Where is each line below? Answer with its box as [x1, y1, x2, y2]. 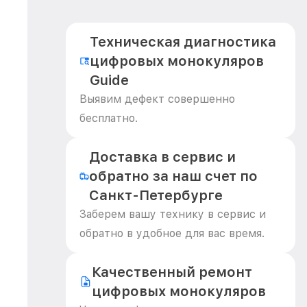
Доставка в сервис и [88, 149, 236, 165]
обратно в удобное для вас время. [79, 227, 265, 240]
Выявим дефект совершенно [79, 93, 235, 106]
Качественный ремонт [91, 264, 252, 280]
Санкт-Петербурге [88, 187, 223, 204]
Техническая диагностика [90, 34, 277, 50]
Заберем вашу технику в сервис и [79, 208, 266, 221]
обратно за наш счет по [88, 168, 258, 184]
